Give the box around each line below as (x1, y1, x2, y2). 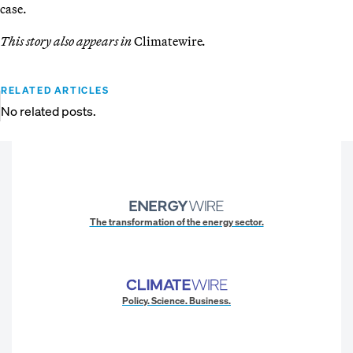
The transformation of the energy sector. (89, 215, 264, 228)
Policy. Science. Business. (122, 294, 231, 307)
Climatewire (134, 32, 203, 49)
